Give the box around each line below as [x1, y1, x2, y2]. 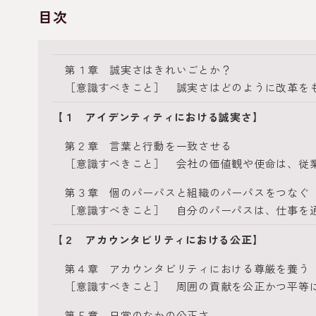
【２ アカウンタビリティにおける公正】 [52, 232, 264, 247]
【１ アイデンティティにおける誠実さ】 [52, 109, 264, 124]
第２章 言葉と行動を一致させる [65, 138, 232, 153]
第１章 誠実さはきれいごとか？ [65, 62, 232, 77]
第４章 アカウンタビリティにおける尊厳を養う [65, 261, 310, 276]
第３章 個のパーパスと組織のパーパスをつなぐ [65, 185, 310, 200]
